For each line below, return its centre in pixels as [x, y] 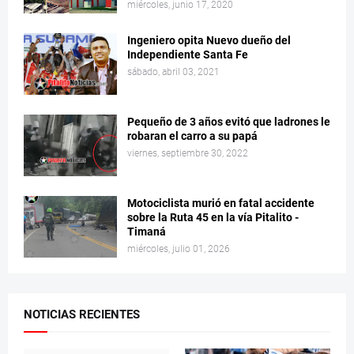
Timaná [147, 232]
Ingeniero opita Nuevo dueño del [209, 41]
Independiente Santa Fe [188, 55]
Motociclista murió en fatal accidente [221, 203]
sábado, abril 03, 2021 [173, 72]
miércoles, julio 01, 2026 [179, 249]
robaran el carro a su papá [192, 136]
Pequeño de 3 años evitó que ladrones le [229, 122]
